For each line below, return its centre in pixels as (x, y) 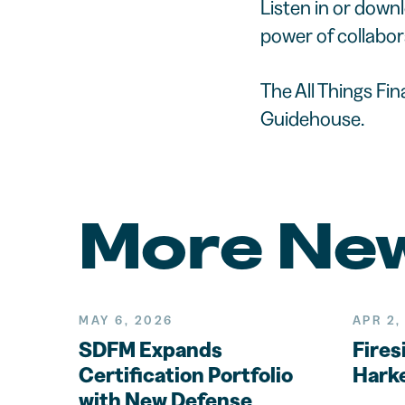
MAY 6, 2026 (126, 320)
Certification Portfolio (186, 374)
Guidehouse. (312, 118)
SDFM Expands (151, 349)
